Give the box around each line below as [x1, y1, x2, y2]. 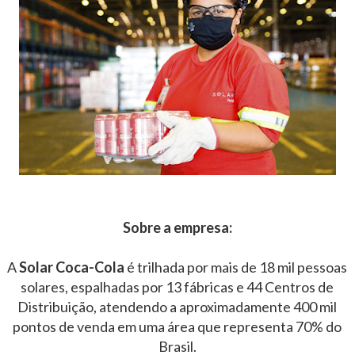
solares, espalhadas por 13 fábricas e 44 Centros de [21, 278, 334, 296]
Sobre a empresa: [122, 219, 232, 236]
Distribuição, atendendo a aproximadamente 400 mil [17, 298, 338, 315]
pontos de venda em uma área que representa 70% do [13, 318, 342, 335]
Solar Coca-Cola [17, 258, 125, 276]
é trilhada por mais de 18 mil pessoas [124, 258, 348, 276]
